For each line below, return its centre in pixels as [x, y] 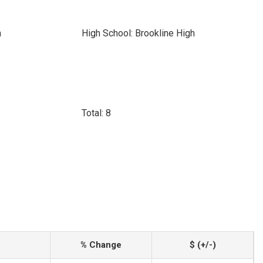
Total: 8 [96, 113]
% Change [101, 245]
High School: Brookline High [138, 33]
